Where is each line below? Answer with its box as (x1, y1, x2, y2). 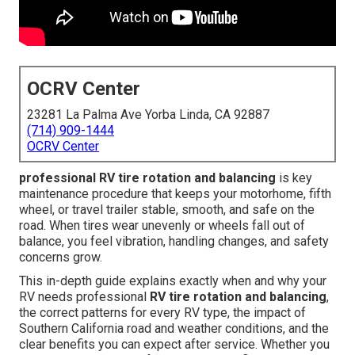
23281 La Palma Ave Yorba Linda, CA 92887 (27, 107, 270, 123)
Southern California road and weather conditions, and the (19, 321, 330, 337)
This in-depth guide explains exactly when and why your (19, 273, 327, 289)
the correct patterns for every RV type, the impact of (19, 305, 307, 321)
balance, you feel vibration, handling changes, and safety (19, 234, 330, 250)
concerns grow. (19, 250, 103, 265)
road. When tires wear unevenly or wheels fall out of (19, 218, 306, 234)
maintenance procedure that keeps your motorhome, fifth (19, 186, 332, 202)
